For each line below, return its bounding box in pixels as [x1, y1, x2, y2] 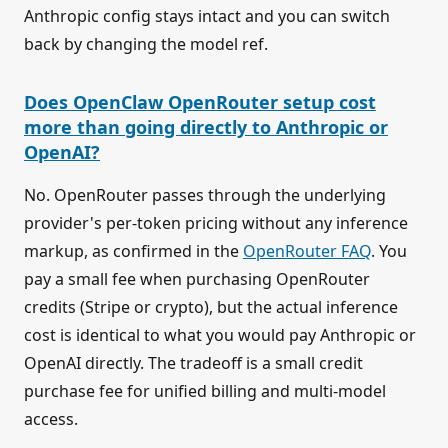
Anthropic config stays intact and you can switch [24, 4, 390, 27]
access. [24, 407, 78, 430]
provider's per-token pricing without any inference [24, 211, 408, 234]
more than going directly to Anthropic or [24, 114, 388, 139]
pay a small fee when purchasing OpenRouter [24, 267, 370, 290]
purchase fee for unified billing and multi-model [24, 379, 386, 402]
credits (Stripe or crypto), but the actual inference [24, 295, 398, 318]
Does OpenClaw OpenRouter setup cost [24, 89, 376, 114]
